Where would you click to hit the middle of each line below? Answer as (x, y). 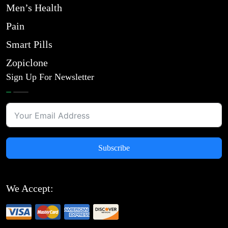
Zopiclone (27, 63)
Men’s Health (34, 8)
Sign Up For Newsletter (50, 77)
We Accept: (30, 188)
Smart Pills (29, 44)
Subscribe (114, 148)
